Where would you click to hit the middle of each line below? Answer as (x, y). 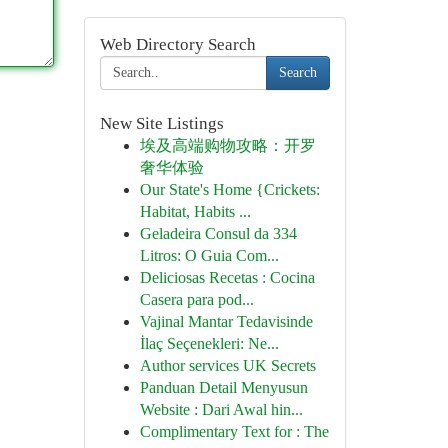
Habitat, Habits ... (195, 211)
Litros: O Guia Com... (209, 255)
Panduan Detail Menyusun (223, 387)
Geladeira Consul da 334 (218, 233)
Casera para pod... (196, 299)
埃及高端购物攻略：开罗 (227, 145)
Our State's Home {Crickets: (229, 189)
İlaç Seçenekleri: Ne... (209, 343)
